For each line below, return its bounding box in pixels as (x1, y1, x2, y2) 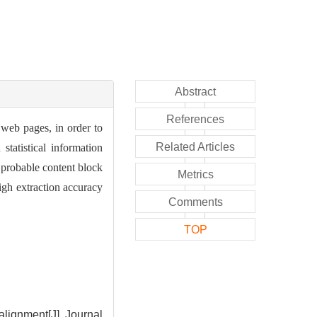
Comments (168, 195, 223, 208)
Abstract (175, 85, 216, 98)
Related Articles (156, 140, 235, 153)
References (166, 113, 224, 125)
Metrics (177, 168, 214, 180)
